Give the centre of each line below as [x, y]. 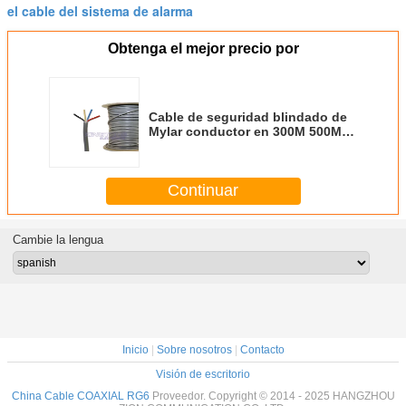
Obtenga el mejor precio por [203, 48]
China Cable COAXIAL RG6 [80, 396]
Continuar [203, 191]
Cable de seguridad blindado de [248, 116]
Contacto [262, 349]
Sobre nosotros [194, 349]
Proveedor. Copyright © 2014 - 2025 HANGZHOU [272, 396]
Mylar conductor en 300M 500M [245, 131]
